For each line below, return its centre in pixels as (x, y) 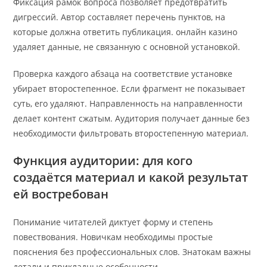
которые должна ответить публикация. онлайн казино (125, 32)
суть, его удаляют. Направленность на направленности (128, 104)
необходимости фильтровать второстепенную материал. (131, 133)
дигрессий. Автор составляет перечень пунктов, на (119, 17)
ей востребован (61, 194)
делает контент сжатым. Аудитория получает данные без (132, 119)
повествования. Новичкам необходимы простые (113, 237)
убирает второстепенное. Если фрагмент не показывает (130, 89)
